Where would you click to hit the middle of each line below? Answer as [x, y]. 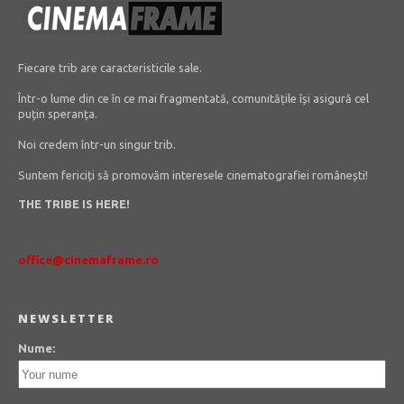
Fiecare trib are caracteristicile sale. [110, 68]
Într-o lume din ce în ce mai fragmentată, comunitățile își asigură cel [193, 98]
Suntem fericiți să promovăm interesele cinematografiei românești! [193, 175]
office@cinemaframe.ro [88, 260]
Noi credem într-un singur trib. [96, 144]
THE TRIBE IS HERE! [73, 204]
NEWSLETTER [66, 318]
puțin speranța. [57, 114]
